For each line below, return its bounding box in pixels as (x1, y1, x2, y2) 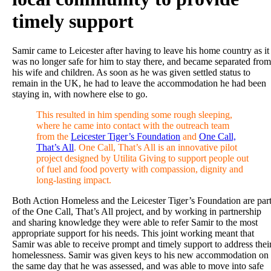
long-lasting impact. (36, 175, 111, 185)
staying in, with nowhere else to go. (12, 89, 148, 99)
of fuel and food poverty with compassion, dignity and (36, 164, 243, 174)
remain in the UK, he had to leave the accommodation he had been (12, 78, 266, 88)
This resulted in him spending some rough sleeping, (36, 109, 232, 120)
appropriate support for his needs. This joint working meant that (12, 228, 254, 238)
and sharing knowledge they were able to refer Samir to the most (12, 217, 258, 227)
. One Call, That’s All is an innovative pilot (74, 142, 237, 152)
